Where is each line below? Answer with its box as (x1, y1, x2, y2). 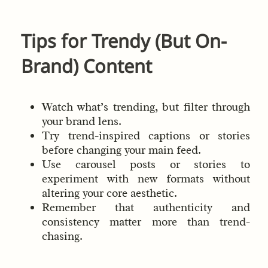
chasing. (42, 229, 83, 243)
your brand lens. (42, 114, 121, 129)
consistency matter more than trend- (42, 214, 250, 229)
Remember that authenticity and (42, 200, 250, 215)
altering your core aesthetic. (42, 185, 177, 200)
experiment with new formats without (42, 171, 250, 186)
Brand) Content (21, 53, 152, 79)
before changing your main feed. (42, 142, 201, 157)
